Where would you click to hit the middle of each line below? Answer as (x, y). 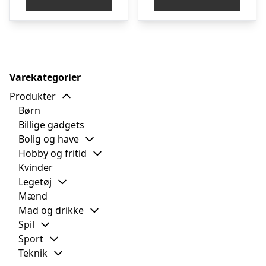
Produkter (33, 96)
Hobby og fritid (53, 153)
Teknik (33, 253)
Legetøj (35, 182)
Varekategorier (45, 77)
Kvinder (36, 168)
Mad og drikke (51, 210)
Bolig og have (49, 139)
